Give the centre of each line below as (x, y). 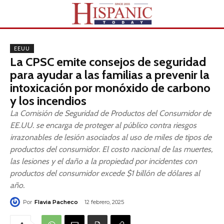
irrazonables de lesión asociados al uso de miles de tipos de (111, 137)
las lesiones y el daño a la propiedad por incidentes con (103, 161)
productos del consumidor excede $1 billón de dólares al (105, 173)
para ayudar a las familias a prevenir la (110, 75)
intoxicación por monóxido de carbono (110, 88)
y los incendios (48, 101)
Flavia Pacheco (56, 202)
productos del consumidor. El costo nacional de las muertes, (111, 149)
